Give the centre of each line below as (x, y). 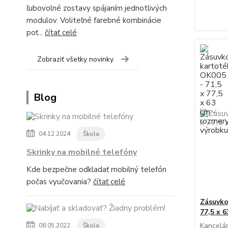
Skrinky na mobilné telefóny (82, 152)
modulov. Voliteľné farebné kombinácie (94, 20)
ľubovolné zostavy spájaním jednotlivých (97, 8)
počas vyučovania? (60, 182)
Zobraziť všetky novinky (75, 59)
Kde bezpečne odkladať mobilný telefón (96, 169)
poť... (36, 33)
